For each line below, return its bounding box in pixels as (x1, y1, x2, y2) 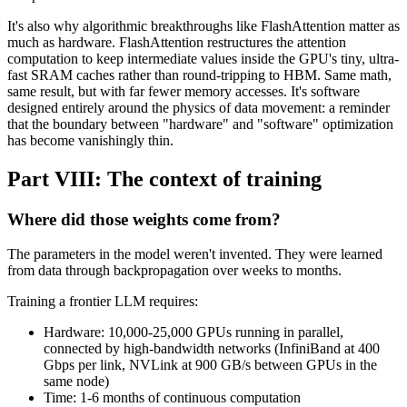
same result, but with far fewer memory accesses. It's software (7, 83, 360, 99)
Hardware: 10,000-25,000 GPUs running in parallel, (44, 324, 343, 341)
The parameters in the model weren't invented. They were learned (7, 246, 382, 263)
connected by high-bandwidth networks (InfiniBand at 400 (44, 341, 380, 357)
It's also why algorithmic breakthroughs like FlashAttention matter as (7, 17, 400, 34)
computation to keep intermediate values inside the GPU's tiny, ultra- (7, 50, 399, 66)
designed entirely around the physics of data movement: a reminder (7, 99, 390, 115)
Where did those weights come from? (7, 209, 281, 229)
